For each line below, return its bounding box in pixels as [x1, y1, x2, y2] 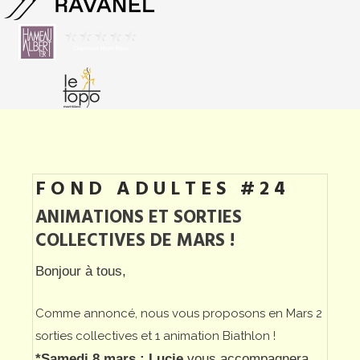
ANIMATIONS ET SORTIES [35, 202, 242, 232]
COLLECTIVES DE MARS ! [35, 226, 235, 256]
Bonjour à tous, [35, 262, 130, 279]
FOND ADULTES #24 [35, 174, 290, 205]
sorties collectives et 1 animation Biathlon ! [35, 328, 276, 343]
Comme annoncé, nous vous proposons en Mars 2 [35, 305, 322, 321]
